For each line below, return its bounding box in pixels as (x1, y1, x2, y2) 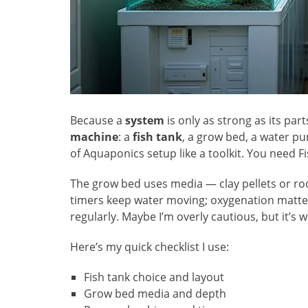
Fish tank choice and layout (84, 269, 224, 285)
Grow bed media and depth (84, 286, 226, 302)
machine (70, 129, 118, 145)
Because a (70, 113, 125, 129)
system (125, 113, 164, 129)
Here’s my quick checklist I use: (70, 239, 229, 255)
